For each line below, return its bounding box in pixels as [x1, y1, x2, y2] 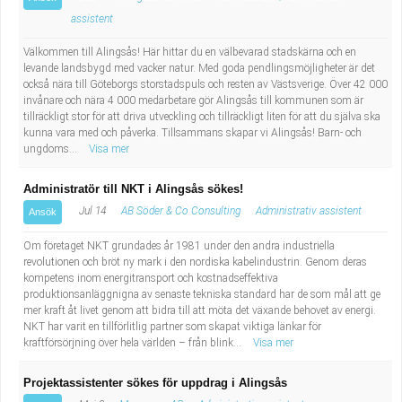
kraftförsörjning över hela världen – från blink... [23, 336, 244, 349]
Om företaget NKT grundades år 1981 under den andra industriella [23, 240, 335, 252]
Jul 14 [76, 205, 106, 217]
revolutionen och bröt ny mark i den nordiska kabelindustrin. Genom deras [23, 256, 367, 268]
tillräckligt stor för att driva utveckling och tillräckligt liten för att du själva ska [23, 110, 380, 123]
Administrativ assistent [256, 205, 362, 217]
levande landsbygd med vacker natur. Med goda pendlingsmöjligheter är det [23, 62, 375, 74]
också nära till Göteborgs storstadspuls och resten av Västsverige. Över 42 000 [23, 78, 388, 91]
